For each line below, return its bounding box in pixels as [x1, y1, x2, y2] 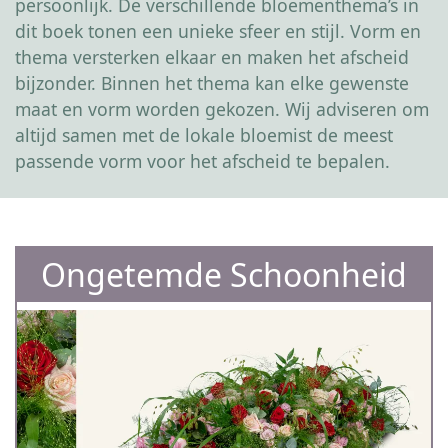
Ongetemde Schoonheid [41, 253, 407, 297]
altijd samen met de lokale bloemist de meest [15, 123, 393, 147]
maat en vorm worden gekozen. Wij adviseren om [15, 97, 429, 121]
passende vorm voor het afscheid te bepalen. [15, 149, 390, 173]
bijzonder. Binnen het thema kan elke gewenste [15, 71, 409, 95]
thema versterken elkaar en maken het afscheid [15, 45, 409, 69]
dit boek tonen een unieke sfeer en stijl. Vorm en [15, 19, 421, 43]
